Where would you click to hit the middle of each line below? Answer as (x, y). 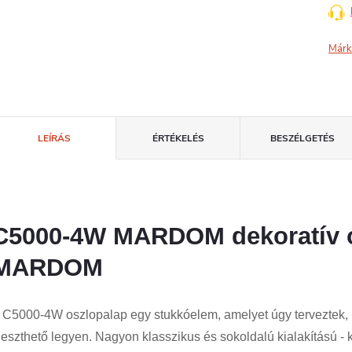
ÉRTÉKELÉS (178, 138)
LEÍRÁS (54, 138)
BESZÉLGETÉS (302, 138)
